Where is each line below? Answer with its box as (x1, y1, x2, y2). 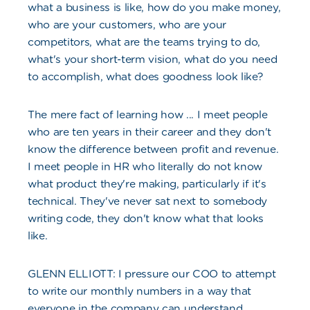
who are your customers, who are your (28, 18, 227, 32)
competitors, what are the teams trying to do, (28, 35, 261, 49)
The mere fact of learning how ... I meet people (28, 108, 268, 122)
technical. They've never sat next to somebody (28, 194, 268, 208)
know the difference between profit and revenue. (28, 143, 279, 156)
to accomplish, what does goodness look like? (28, 70, 263, 84)
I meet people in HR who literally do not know (28, 160, 263, 174)
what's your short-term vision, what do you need (28, 53, 277, 66)
